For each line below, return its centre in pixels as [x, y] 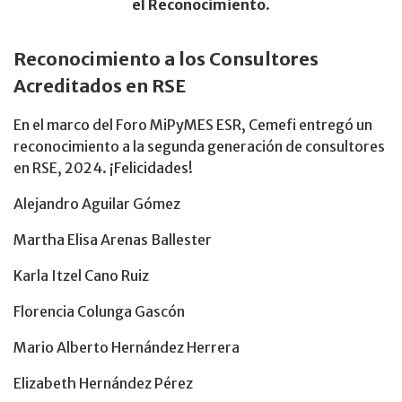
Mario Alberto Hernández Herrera [127, 347]
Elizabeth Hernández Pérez [103, 383]
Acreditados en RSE [100, 85]
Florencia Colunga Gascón [99, 311]
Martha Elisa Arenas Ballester [113, 239]
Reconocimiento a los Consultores [166, 58]
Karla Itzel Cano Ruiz [81, 275]
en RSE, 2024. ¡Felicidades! [103, 167]
